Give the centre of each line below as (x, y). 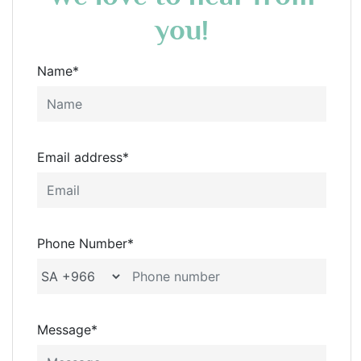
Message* (67, 330)
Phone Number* (85, 243)
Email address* (83, 157)
